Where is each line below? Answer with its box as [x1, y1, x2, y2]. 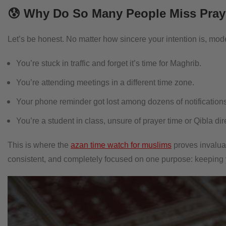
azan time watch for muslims [71, 141, 172, 149]
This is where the [8, 141, 71, 149]
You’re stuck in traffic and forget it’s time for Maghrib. [16, 59, 201, 68]
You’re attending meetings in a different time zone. [16, 78, 194, 87]
